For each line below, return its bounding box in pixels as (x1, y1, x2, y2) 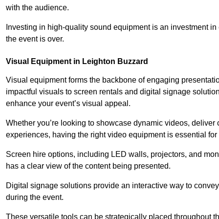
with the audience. (6, 3, 69, 12)
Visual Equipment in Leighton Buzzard (6, 57, 148, 66)
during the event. (6, 193, 64, 201)
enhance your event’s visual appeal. (6, 99, 131, 108)
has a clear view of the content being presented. (6, 161, 171, 170)
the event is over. (6, 34, 64, 43)
